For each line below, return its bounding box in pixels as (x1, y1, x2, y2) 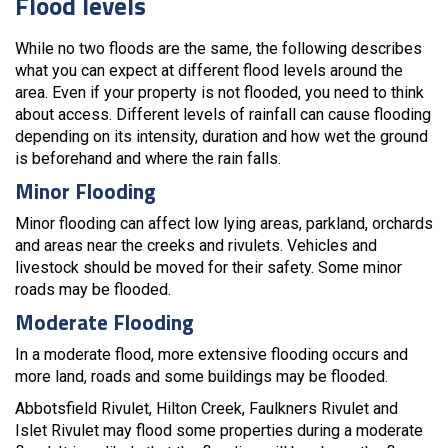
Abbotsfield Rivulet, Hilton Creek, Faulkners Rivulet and (15, 398, 398, 418)
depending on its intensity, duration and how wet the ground (15, 126, 428, 146)
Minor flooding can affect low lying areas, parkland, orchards (15, 213, 433, 233)
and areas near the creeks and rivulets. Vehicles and (15, 235, 377, 255)
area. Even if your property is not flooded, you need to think (15, 82, 424, 102)
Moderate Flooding (15, 305, 194, 338)
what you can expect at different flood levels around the (15, 60, 403, 80)
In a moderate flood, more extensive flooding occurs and (15, 344, 408, 364)
